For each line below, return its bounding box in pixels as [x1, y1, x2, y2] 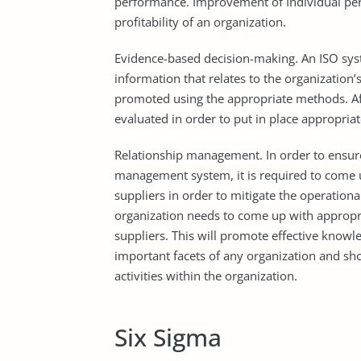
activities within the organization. [114, 268, 297, 284]
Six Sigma [114, 321, 222, 354]
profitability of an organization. [114, 14, 286, 30]
